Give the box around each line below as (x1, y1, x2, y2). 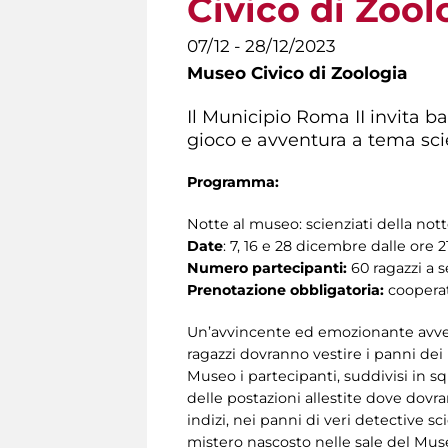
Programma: (187, 172, 279, 191)
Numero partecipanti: (187, 258, 351, 277)
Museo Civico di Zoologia (187, 63, 407, 83)
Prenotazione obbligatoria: (187, 280, 388, 299)
